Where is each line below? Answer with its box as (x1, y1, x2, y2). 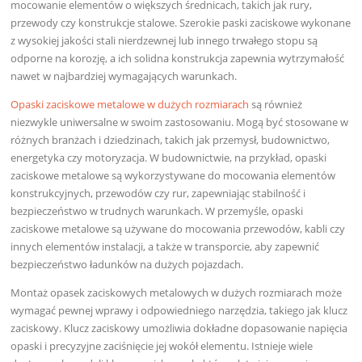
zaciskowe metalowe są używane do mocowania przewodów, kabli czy (11, 221, 346, 237)
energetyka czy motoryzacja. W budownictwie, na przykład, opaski (11, 150, 327, 166)
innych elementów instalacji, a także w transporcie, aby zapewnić (11, 239, 320, 255)
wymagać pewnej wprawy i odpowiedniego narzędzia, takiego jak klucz (11, 303, 348, 318)
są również (249, 97, 303, 112)
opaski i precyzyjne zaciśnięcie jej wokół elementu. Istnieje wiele (11, 339, 314, 354)
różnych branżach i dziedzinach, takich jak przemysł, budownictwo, (11, 133, 330, 148)
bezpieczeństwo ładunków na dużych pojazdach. (11, 257, 244, 272)
